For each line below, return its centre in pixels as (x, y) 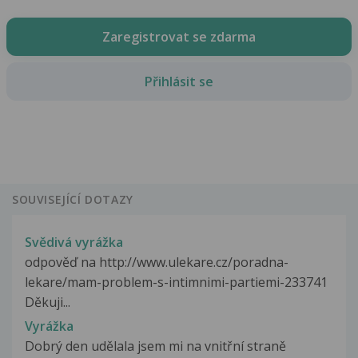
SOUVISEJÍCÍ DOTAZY (73, 200)
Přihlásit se (179, 81)
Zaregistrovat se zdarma (179, 36)
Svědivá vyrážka (74, 242)
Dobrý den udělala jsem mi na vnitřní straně (155, 346)
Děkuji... (48, 302)
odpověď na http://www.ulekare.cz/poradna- (157, 262)
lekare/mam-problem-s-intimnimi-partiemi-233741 (176, 282)
